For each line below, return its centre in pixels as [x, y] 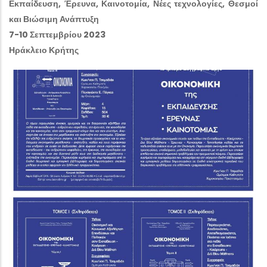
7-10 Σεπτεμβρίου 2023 [57, 35]
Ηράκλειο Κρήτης [44, 50]
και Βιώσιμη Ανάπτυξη [54, 19]
